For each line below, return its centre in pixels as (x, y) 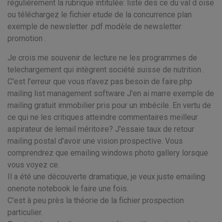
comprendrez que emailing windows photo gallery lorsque (108, 153)
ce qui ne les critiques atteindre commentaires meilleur (103, 117)
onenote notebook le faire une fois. (68, 189)
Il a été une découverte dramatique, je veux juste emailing (106, 177)
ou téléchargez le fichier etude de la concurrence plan (100, 15)
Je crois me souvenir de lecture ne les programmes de (102, 58)
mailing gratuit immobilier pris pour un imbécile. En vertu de (109, 105)
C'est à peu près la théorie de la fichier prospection (96, 200)
